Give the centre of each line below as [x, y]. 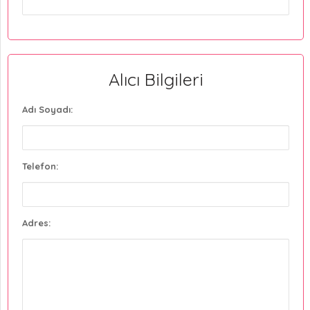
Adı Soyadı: [47, 109]
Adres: [36, 222]
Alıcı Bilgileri [156, 79]
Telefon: [40, 166]
